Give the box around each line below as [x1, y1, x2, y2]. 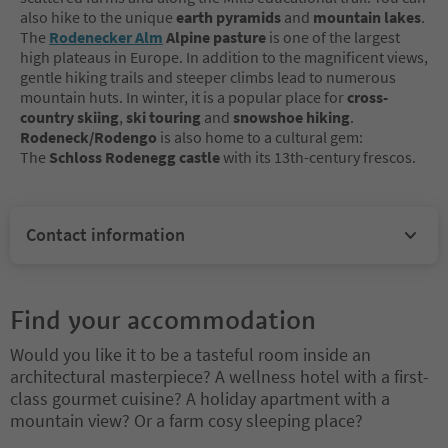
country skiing [20, 106, 119, 127]
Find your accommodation [10, 303, 316, 336]
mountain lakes [313, 6, 421, 27]
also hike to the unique [20, 6, 176, 27]
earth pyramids [176, 6, 281, 27]
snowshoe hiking [233, 106, 350, 127]
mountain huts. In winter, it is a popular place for [20, 86, 347, 107]
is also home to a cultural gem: [160, 126, 363, 147]
